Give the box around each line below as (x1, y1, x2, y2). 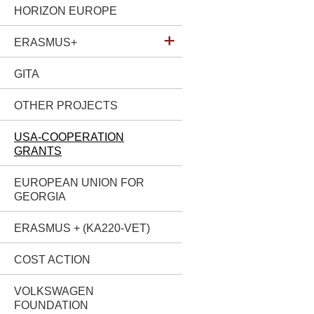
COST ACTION (14, 254, 90, 266)
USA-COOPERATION (14, 131, 124, 143)
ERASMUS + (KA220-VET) (14, 222, 150, 234)
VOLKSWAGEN (14, 285, 94, 297)
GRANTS (14, 145, 62, 157)
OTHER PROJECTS (14, 100, 118, 111)
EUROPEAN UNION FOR (14, 177, 144, 189)
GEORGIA (14, 191, 66, 203)
